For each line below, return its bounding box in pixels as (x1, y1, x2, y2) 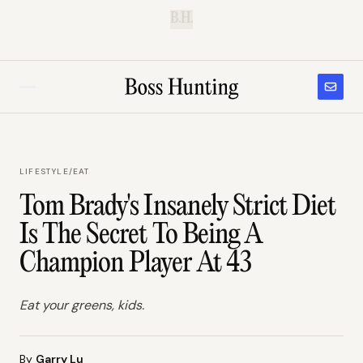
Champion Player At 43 (19, 249, 251, 280)
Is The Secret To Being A (19, 220, 262, 251)
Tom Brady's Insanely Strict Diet (19, 192, 336, 223)
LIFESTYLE (19, 166, 69, 177)
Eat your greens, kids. (19, 297, 144, 314)
